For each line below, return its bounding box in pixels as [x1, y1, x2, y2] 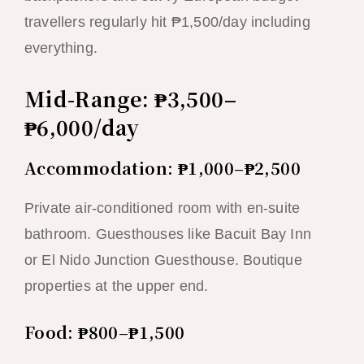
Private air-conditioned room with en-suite [24, 199, 301, 216]
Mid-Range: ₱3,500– [24, 83, 236, 113]
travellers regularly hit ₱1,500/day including [24, 13, 310, 30]
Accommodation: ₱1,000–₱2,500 [24, 155, 301, 180]
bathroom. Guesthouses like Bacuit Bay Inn [24, 225, 311, 242]
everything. [24, 39, 97, 56]
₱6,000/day [24, 111, 140, 141]
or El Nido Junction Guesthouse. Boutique [24, 251, 302, 268]
